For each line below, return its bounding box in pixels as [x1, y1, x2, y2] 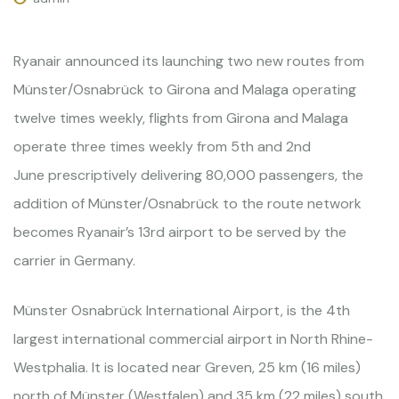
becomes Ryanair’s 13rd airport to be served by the [13, 223, 346, 241]
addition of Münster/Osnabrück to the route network [13, 194, 362, 213]
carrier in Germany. [13, 251, 135, 270]
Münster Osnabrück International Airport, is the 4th [13, 301, 350, 320]
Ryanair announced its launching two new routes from [13, 52, 364, 70]
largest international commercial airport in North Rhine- [13, 330, 373, 348]
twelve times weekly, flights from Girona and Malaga [13, 109, 348, 127]
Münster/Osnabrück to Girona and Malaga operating [13, 80, 356, 99]
